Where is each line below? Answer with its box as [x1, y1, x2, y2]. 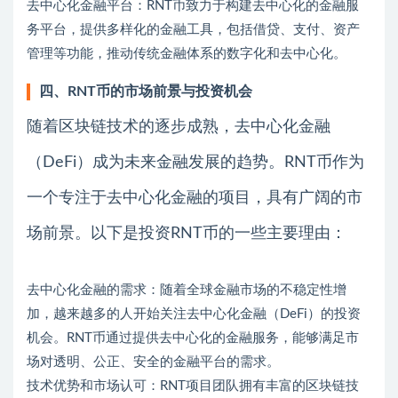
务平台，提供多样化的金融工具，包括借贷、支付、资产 [27, 22, 360, 36]
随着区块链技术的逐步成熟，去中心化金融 [27, 118, 330, 135]
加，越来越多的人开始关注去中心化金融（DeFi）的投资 [27, 306, 361, 321]
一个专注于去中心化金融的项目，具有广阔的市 [27, 189, 362, 206]
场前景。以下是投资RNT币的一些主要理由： [27, 225, 346, 242]
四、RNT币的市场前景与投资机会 [39, 84, 252, 99]
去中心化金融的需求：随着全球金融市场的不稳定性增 [27, 283, 346, 297]
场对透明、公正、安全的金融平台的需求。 [27, 354, 280, 369]
